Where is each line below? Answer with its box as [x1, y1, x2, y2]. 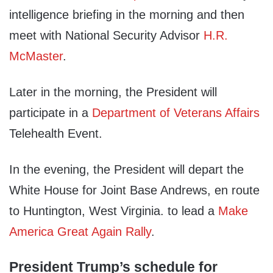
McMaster [9, 49, 63, 63]
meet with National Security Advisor [9, 29, 204, 43]
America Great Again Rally [9, 225, 151, 239]
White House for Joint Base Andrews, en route [9, 183, 260, 197]
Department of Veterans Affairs [92, 106, 260, 120]
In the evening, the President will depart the [9, 163, 244, 177]
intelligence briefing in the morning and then [9, 8, 244, 22]
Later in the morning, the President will [9, 85, 217, 99]
